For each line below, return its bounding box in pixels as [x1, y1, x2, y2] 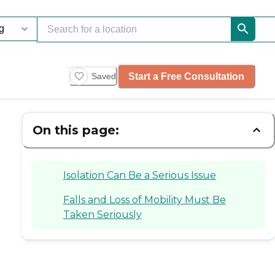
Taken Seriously [63, 208, 142, 220]
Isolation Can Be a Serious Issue [63, 169, 216, 181]
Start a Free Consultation [128, 71, 244, 82]
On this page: [32, 122, 119, 137]
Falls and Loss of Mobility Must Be [63, 193, 226, 206]
